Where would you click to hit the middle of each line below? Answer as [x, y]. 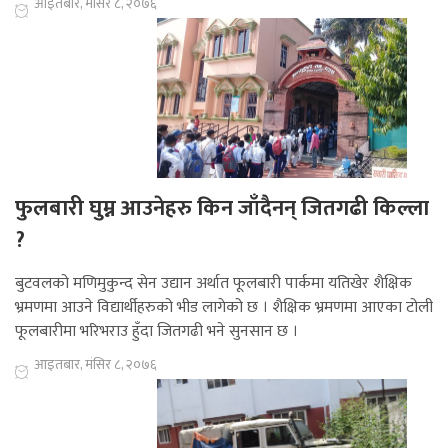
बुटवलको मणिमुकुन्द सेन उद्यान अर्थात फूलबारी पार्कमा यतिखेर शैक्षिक [213, 284]
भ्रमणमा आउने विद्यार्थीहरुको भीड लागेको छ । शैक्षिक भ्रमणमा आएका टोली [224, 308]
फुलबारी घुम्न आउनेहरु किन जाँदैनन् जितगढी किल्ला [222, 209]
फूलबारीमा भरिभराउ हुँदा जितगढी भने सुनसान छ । [156, 332]
